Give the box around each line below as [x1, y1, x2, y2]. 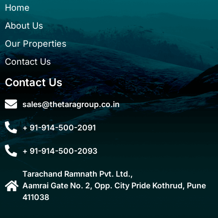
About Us [5, 20, 43, 31]
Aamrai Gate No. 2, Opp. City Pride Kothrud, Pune [22, 181, 206, 191]
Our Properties [5, 38, 67, 49]
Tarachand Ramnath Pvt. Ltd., [22, 169, 133, 179]
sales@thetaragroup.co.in [22, 99, 120, 109]
